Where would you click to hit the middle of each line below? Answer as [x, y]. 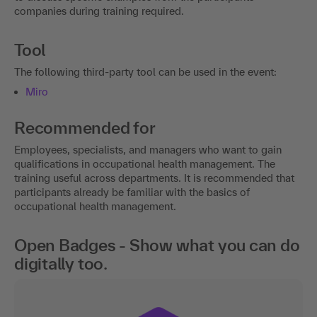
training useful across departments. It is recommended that [154, 178]
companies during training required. [99, 11]
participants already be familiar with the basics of [132, 192]
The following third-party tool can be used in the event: [145, 71]
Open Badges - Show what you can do [157, 245]
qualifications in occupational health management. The [145, 163]
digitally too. [61, 263]
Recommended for [85, 127]
